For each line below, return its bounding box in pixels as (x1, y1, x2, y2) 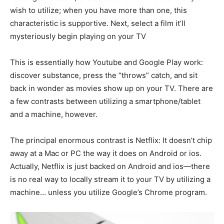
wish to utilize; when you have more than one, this (10, 5, 187, 15)
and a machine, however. (10, 109, 97, 119)
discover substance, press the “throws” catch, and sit (10, 70, 197, 80)
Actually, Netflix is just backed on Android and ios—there (10, 161, 210, 171)
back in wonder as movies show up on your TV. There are (10, 83, 213, 93)
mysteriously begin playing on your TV (10, 31, 146, 41)
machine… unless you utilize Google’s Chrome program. (10, 187, 207, 197)
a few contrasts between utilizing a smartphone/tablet (10, 96, 200, 106)
